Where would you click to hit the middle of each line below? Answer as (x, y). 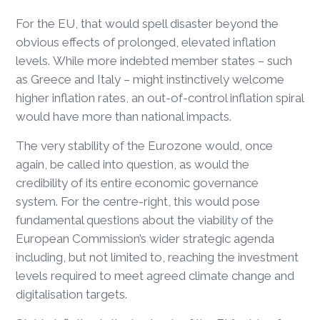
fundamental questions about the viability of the (145, 220)
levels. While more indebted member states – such (154, 60)
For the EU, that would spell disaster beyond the (147, 23)
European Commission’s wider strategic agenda (145, 238)
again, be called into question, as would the (133, 164)
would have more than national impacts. (125, 116)
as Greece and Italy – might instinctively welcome (150, 79)
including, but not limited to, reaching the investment (157, 257)
